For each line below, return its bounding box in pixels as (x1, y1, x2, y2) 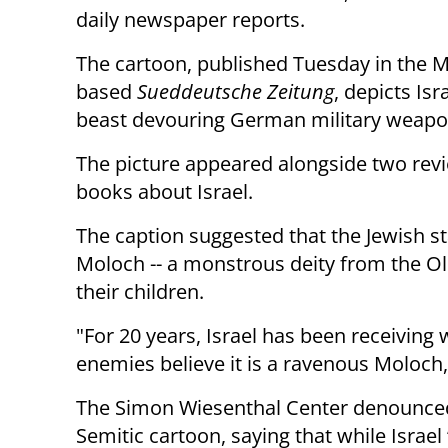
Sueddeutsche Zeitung (137, 78, 334, 106)
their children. (76, 278, 204, 306)
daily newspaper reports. (76, 6, 305, 34)
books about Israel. (76, 178, 253, 206)
